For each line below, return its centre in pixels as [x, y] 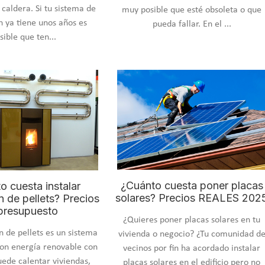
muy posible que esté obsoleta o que [192, 10]
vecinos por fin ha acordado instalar [192, 248]
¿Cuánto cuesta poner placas [192, 185]
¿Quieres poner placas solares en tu [192, 220]
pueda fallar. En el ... [192, 25]
